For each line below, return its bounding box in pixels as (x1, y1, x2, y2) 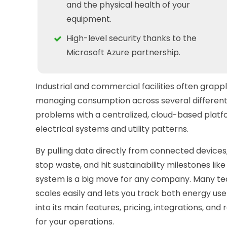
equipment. (66, 13, 111, 25)
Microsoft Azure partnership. (66, 46, 180, 58)
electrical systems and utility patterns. (35, 123, 189, 135)
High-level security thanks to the (66, 32, 197, 44)
